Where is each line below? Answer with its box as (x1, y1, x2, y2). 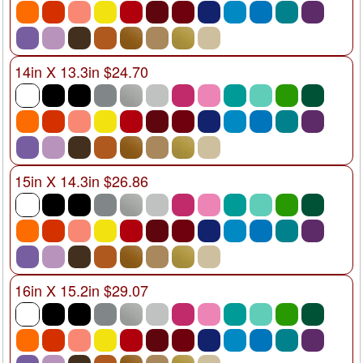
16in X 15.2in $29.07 (15, 279, 148, 301)
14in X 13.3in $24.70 (15, 60, 148, 82)
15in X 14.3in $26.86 (15, 169, 148, 191)
